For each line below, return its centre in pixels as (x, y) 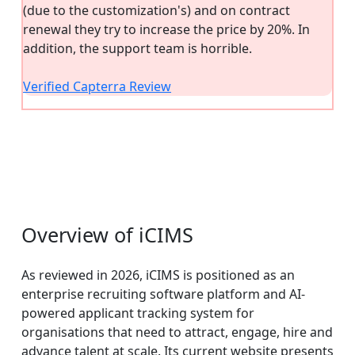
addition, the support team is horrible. (137, 48)
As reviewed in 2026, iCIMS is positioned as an (158, 275)
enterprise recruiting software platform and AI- (163, 294)
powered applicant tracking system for (138, 313)
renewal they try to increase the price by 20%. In (166, 29)
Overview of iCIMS (107, 234)
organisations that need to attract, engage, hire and (177, 332)
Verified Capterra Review (97, 86)
